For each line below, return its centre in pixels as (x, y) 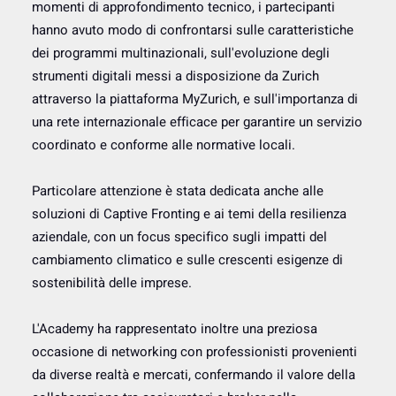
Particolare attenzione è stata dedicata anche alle (178, 191)
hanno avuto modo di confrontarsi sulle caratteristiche (193, 30)
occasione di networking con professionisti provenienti (194, 352)
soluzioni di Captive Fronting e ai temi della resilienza (189, 214)
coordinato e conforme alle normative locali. (164, 145)
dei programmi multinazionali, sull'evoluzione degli (181, 53)
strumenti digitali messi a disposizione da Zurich (175, 76)
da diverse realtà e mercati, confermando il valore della (194, 375)
